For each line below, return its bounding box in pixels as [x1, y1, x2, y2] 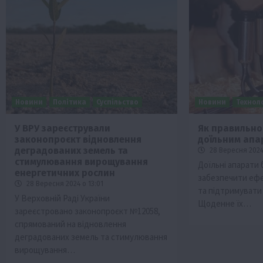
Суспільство [96, 97, 139, 106]
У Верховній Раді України [15, 192, 110, 204]
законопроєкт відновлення [15, 133, 141, 145]
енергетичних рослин [15, 167, 115, 178]
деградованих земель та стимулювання [15, 231, 167, 242]
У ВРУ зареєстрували [15, 122, 110, 134]
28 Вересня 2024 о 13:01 [25, 179, 103, 188]
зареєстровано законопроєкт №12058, [15, 205, 160, 217]
